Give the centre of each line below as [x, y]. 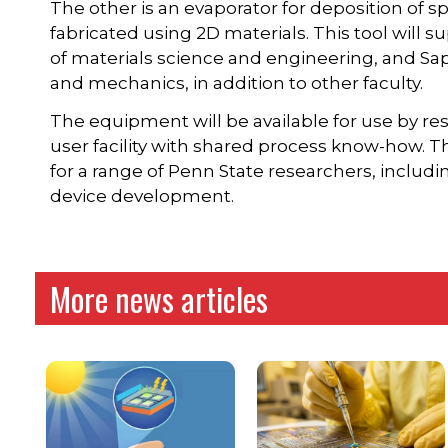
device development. [142, 196]
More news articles [159, 299]
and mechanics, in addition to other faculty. [237, 83]
